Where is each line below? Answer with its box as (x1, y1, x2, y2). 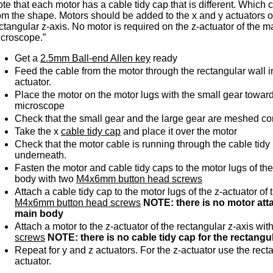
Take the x (15, 126, 61, 137)
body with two (15, 174, 76, 185)
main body (15, 208, 63, 219)
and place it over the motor (121, 126, 237, 137)
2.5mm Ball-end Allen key (40, 53, 151, 64)
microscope (15, 101, 65, 112)
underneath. (15, 150, 66, 161)
